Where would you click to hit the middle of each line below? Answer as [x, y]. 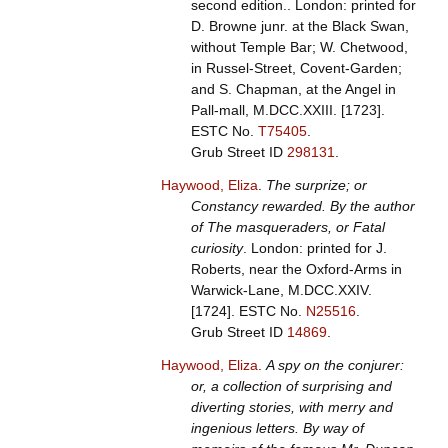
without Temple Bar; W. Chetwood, [299, 47]
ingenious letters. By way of [277, 428]
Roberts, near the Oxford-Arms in [296, 269]
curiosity [216, 248]
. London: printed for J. [314, 248]
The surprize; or [316, 185]
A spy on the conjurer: [334, 365]
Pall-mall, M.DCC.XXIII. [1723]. [287, 110]
